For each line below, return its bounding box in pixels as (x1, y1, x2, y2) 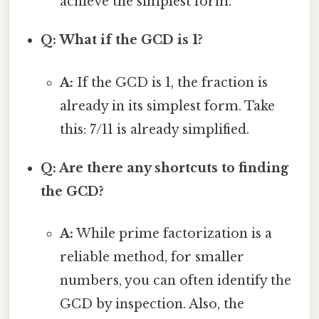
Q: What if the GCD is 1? (41, 32, 204, 48)
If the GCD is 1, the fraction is (73, 74, 268, 90)
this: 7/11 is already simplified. (59, 121, 249, 137)
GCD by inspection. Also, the (59, 296, 244, 312)
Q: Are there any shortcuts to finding (41, 159, 289, 176)
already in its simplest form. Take (59, 98, 275, 114)
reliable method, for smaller (59, 249, 244, 265)
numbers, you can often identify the (59, 272, 291, 288)
